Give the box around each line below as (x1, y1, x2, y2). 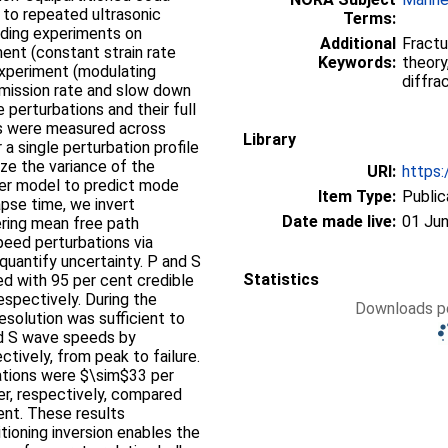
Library (243, 130, 296, 149)
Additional (320, 34, 396, 53)
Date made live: (282, 212, 396, 231)
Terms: (343, 9, 396, 28)
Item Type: (318, 187, 396, 206)
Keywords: (318, 53, 396, 72)
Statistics (243, 270, 319, 289)
